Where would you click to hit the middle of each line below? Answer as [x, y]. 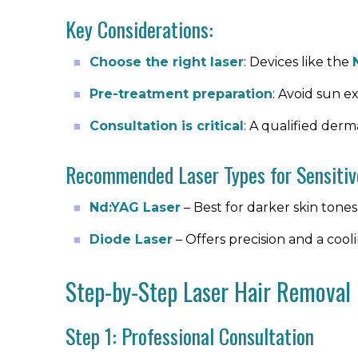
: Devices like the [298, 62]
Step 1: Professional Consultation [190, 336]
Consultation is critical [167, 126]
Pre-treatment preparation [181, 94]
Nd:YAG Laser [135, 207]
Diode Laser [131, 239]
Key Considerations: [139, 29]
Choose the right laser [167, 62]
